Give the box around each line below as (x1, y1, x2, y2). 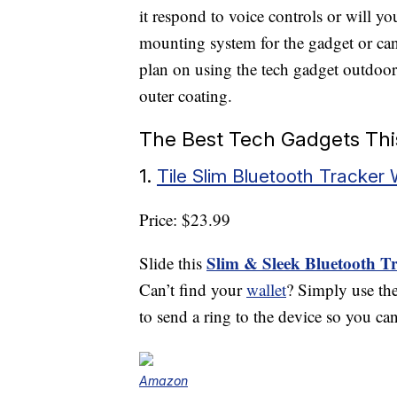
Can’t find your (139, 278, 246, 301)
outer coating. (139, 84, 232, 107)
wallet (246, 278, 286, 301)
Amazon (139, 373, 188, 389)
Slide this (139, 252, 206, 275)
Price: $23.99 (139, 208, 230, 231)
